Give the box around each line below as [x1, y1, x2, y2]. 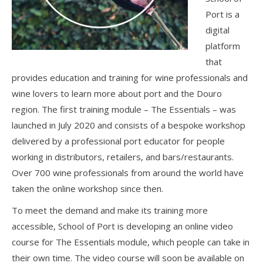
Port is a [205, 8, 240, 21]
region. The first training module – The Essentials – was [12, 103, 236, 116]
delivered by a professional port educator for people [12, 135, 225, 147]
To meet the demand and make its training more [12, 204, 208, 217]
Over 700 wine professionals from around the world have [12, 167, 244, 179]
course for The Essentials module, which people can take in [12, 236, 249, 248]
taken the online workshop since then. [12, 183, 163, 195]
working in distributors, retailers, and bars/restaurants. [12, 151, 234, 163]
